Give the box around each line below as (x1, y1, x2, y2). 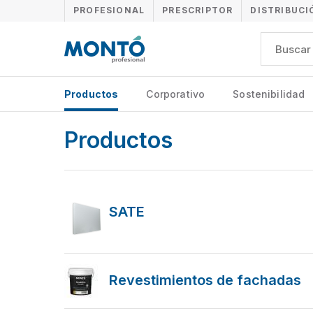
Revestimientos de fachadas (109, 271, 301, 289)
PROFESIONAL (73, 5, 145, 15)
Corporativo (146, 88, 205, 100)
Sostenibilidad (233, 88, 305, 100)
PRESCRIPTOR (162, 5, 233, 15)
